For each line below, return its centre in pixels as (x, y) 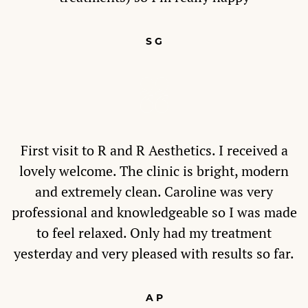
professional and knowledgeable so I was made (154, 212)
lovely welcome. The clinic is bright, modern (154, 171)
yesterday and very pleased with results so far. (154, 254)
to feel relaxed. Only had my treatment (154, 233)
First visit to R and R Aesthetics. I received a (154, 151)
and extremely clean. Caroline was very (154, 192)
